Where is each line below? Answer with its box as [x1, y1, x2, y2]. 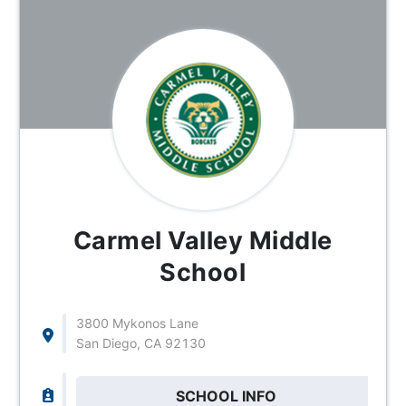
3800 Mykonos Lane [75, 314, 198, 331]
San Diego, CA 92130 [75, 334, 206, 351]
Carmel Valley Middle [72, 225, 333, 256]
